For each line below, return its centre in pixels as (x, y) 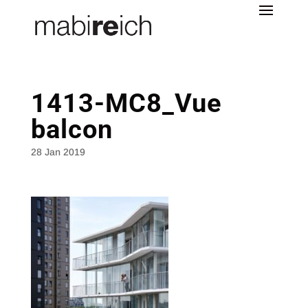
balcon (71, 129)
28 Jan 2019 (58, 152)
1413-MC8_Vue (126, 103)
